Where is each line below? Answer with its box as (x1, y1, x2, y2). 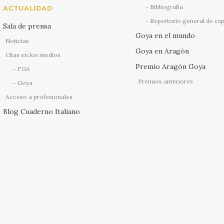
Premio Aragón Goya (135, 62, 205, 71)
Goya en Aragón (135, 46, 189, 56)
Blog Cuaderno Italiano (3, 106, 80, 116)
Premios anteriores (137, 77, 193, 85)
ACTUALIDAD (3, 5, 53, 12)
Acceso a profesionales (5, 92, 73, 100)
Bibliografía (149, 3, 183, 11)
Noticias (5, 36, 29, 44)
